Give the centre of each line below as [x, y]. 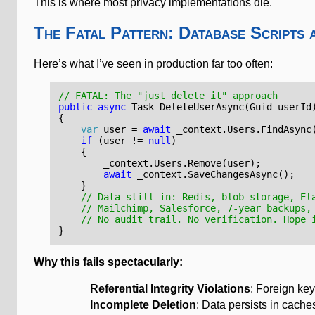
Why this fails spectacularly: [108, 262]
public [76, 107]
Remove [205, 163]
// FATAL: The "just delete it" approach [168, 96]
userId [295, 107]
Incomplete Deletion [143, 305]
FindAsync [287, 129]
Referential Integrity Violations [170, 289]
